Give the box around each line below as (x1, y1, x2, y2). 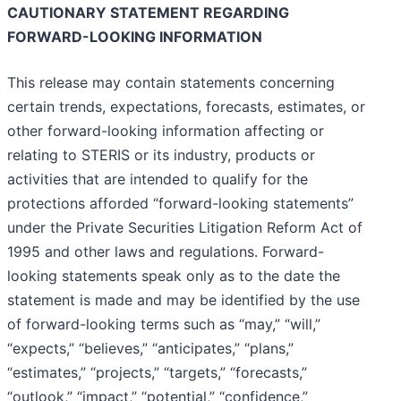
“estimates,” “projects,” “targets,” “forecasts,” (7, 363, 307, 382)
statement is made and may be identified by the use (7, 291, 360, 310)
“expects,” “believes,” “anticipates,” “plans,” (7, 339, 294, 358)
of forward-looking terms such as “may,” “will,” (7, 315, 320, 334)
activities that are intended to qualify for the (7, 170, 308, 189)
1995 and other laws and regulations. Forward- (7, 243, 324, 261)
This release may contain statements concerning (7, 73, 335, 92)
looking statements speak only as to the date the (7, 267, 340, 286)
